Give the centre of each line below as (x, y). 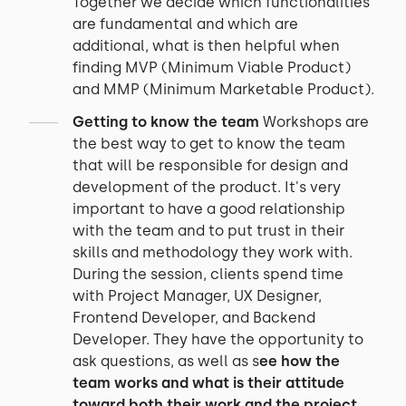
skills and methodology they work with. (213, 252)
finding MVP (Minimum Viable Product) (212, 68)
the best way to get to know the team (209, 144)
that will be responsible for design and (210, 165)
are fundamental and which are (185, 24)
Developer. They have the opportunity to (218, 339)
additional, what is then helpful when (206, 46)
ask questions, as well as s (166, 361)
